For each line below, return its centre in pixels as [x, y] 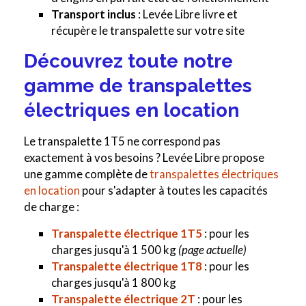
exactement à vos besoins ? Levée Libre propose [144, 158]
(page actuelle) [212, 250]
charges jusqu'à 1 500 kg [115, 250]
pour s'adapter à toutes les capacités [174, 191]
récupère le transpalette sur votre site [148, 31]
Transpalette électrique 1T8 [127, 266]
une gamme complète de [87, 174]
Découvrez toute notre [128, 61]
